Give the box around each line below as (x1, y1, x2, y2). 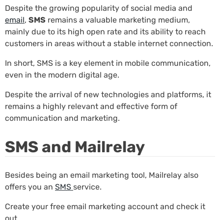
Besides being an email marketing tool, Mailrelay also (5, 170, 198, 180)
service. (73, 182, 102, 192)
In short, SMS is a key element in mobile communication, (5, 58, 211, 68)
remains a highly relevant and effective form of (5, 102, 177, 111)
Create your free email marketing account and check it (5, 202, 205, 212)
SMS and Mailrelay (5, 137, 145, 156)
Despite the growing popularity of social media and (5, 3, 192, 13)
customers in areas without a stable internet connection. (5, 39, 213, 49)
